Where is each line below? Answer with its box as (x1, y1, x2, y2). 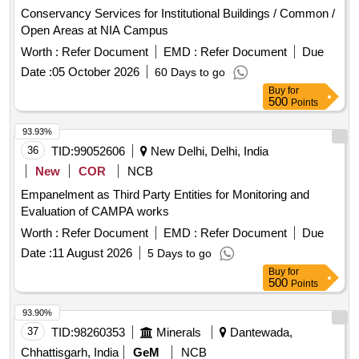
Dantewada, (227, 325, 292, 340)
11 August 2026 (52, 246, 132, 260)
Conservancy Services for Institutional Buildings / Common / (21, 6, 335, 21)
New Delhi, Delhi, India (147, 144, 268, 159)
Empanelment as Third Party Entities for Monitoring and (21, 188, 309, 202)
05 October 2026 (52, 65, 139, 79)
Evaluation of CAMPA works (21, 204, 169, 219)
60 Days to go (155, 66, 225, 79)
